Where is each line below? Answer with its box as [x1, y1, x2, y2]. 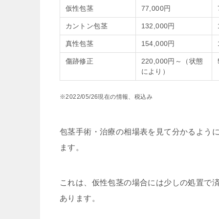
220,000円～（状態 [141, 57, 203, 66]
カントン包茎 [65, 22, 108, 30]
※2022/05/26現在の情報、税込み [60, 93, 153, 101]
